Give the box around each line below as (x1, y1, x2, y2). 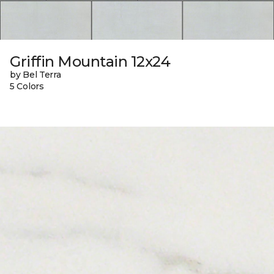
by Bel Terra (10, 68, 61, 80)
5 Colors (10, 80, 44, 92)
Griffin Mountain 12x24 (10, 52, 171, 70)
